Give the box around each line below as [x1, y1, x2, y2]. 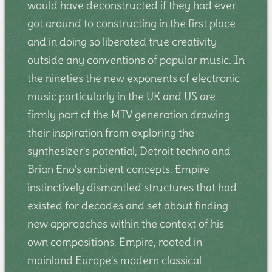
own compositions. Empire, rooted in [27, 234, 202, 249]
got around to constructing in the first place [27, 16, 236, 30]
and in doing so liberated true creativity [27, 34, 217, 49]
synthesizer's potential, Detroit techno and [27, 143, 231, 158]
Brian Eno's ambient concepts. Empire [27, 161, 209, 176]
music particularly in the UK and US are [27, 89, 216, 103]
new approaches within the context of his [27, 216, 224, 231]
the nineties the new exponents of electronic [27, 70, 240, 85]
